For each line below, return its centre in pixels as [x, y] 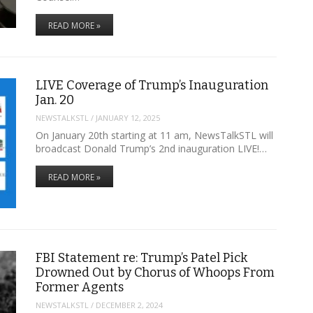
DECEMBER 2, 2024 [129, 305]
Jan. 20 [54, 100]
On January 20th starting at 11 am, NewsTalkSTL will [154, 135]
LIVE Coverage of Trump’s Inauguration [152, 85]
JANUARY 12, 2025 [128, 118]
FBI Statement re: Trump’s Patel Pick [141, 257]
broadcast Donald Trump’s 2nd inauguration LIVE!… [151, 148]
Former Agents [79, 287]
